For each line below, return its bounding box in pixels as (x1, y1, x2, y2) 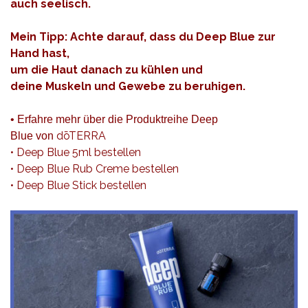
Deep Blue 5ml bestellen (16, 145, 141, 159)
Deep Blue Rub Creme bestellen (16, 162, 179, 175)
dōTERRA (56, 129, 106, 142)
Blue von (10, 129, 56, 142)
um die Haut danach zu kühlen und (10, 63, 203, 76)
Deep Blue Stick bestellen (16, 178, 146, 192)
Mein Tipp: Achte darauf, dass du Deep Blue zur (10, 30, 276, 43)
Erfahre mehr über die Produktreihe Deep (17, 113, 218, 125)
